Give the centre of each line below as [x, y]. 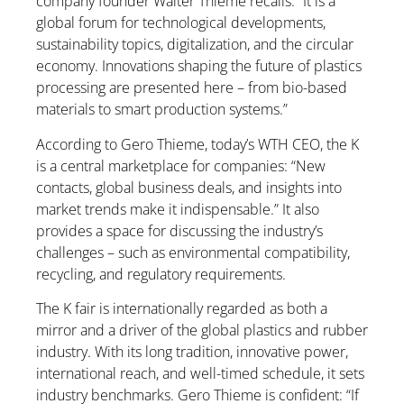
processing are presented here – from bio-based [192, 88]
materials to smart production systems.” [162, 110]
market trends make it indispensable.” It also [178, 209]
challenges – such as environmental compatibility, [193, 252]
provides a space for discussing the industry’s [179, 230]
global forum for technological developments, [181, 23]
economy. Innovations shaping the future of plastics [199, 66]
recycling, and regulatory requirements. [161, 274]
